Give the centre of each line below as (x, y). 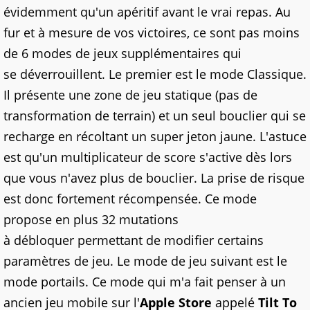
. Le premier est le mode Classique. (204, 74)
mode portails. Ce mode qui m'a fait (110, 281)
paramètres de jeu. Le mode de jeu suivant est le (145, 261)
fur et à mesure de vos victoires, (98, 32)
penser (237, 281)
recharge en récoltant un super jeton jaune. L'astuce (155, 136)
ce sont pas (226, 32)
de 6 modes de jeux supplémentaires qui (122, 53)
